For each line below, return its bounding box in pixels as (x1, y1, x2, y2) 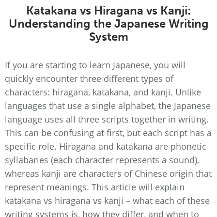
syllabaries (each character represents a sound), (5, 154, 199, 166)
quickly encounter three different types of (5, 73, 173, 84)
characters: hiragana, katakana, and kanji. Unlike (5, 86, 201, 98)
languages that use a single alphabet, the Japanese (5, 100, 211, 111)
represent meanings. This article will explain (5, 181, 185, 193)
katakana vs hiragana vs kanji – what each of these (5, 195, 210, 206)
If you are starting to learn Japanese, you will (5, 59, 186, 71)
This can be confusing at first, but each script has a (5, 127, 212, 139)
